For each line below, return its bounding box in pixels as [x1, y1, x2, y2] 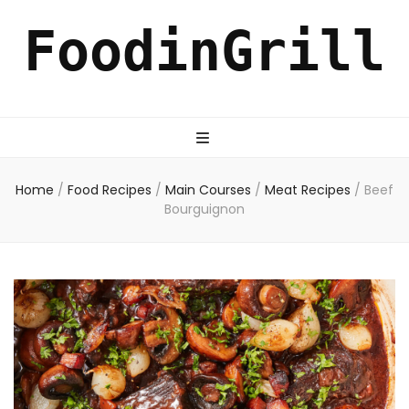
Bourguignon [164, 200, 245, 218]
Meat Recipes [265, 181, 354, 199]
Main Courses [165, 181, 255, 199]
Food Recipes [68, 181, 155, 199]
